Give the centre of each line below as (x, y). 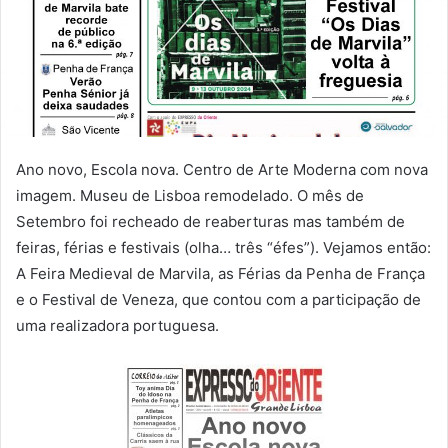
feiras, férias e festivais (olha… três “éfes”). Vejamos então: (223, 248)
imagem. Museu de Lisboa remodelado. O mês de (190, 196)
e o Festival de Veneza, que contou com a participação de (218, 300)
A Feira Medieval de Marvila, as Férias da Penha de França (220, 274)
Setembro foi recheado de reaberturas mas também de (210, 222)
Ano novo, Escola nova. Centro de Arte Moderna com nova (222, 170)
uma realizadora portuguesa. (117, 326)
